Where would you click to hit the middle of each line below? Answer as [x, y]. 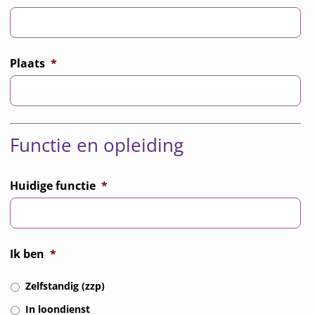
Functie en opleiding [97, 145]
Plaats [28, 63]
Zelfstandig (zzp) [65, 285]
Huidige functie [53, 185]
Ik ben [27, 253]
